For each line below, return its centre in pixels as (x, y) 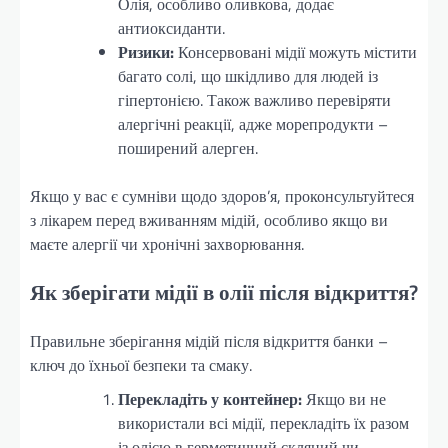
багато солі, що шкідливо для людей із (248, 75)
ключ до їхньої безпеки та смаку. (141, 364)
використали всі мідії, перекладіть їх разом (263, 422)
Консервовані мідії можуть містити (295, 51)
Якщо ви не (344, 398)
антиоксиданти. (171, 27)
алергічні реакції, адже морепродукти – (253, 123)
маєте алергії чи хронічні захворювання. (167, 243)
